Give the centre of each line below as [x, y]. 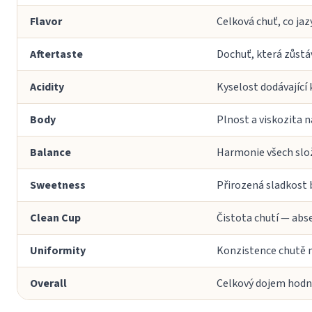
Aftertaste [56, 54]
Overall [48, 283]
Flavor [46, 21]
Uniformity [58, 250]
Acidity [47, 87]
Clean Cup [55, 218]
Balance [50, 152]
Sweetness [58, 185]
